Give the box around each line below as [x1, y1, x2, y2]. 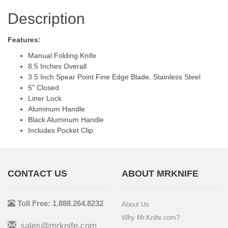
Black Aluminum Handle [28, 116, 104, 124]
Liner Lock [28, 94, 62, 103]
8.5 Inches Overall [28, 62, 87, 71]
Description [8, 10, 85, 27]
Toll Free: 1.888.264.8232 [17, 199, 103, 208]
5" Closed [28, 83, 59, 92]
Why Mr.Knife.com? [122, 214, 180, 222]
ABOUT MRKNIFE [122, 168, 198, 179]
